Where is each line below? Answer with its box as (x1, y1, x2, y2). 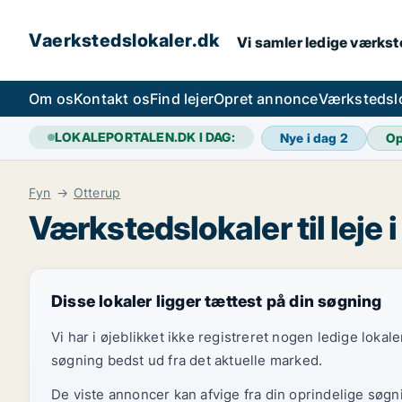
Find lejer (150, 90, 214, 108)
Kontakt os (74, 90, 150, 108)
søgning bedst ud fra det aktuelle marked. (51, 352, 323, 369)
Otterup (73, 185, 121, 200)
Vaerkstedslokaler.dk (29, 30, 219, 51)
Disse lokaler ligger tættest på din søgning (51, 292, 382, 310)
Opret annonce (214, 90, 319, 108)
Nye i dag (279, 130, 340, 145)
